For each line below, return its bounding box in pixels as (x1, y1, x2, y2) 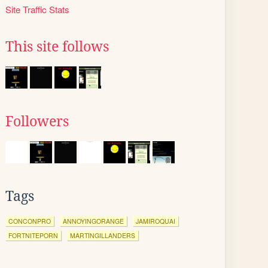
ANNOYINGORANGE (63, 217, 124, 226)
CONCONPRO (8, 217, 51, 226)
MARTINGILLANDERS (70, 231, 135, 240)
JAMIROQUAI (136, 217, 175, 226)
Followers (5, 114, 69, 129)
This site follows (5, 39, 109, 54)
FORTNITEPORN (8, 231, 58, 240)
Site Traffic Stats (5, 3, 69, 16)
